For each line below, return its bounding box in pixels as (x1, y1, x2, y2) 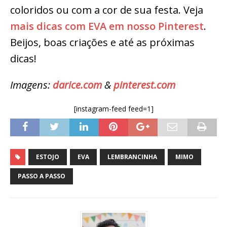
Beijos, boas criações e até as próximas (10, 35, 195, 50)
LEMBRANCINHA (107, 153, 157, 162)
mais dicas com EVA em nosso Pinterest (10, 19, 204, 33)
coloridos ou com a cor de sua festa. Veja (10, 3, 203, 17)
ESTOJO (36, 153, 59, 162)
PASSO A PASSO (18, 172, 65, 181)
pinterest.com (113, 78, 175, 92)
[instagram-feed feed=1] (73, 104, 154, 114)
